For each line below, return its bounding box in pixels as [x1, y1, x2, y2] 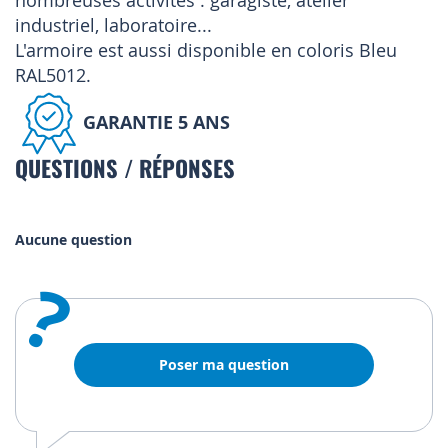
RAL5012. [15, 63, 91, 88]
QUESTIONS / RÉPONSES [15, 151, 235, 185]
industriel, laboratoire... [15, 13, 212, 38]
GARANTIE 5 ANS [83, 109, 230, 135]
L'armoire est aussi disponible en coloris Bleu [15, 38, 397, 63]
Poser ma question [159, 355, 289, 375]
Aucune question [15, 230, 132, 250]
